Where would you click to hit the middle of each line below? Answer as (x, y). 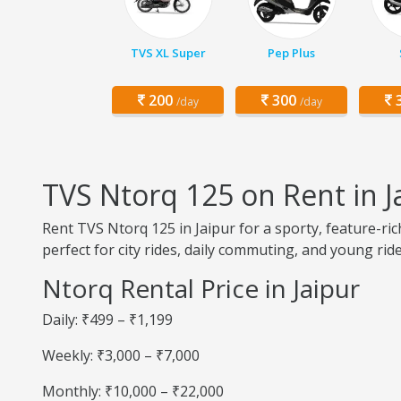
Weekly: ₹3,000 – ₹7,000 (121, 355)
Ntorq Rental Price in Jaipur (201, 288)
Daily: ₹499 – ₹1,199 (107, 320)
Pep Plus (291, 53)
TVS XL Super (168, 53)
